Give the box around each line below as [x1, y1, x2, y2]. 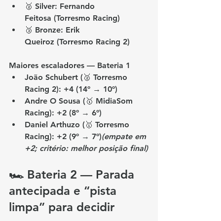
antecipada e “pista [9, 184, 120, 198]
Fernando [60, 1, 97, 11]
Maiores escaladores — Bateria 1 [9, 61, 130, 71]
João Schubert [25, 73, 78, 82]
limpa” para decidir [9, 200, 114, 215]
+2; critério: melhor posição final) [25, 144, 148, 153]
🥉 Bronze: [25, 25, 66, 35]
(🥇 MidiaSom [80, 96, 135, 106]
